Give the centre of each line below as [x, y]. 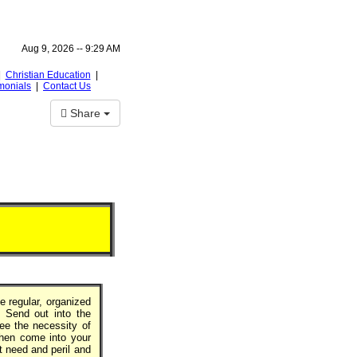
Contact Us [67, 86]
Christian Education [48, 75]
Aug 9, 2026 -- [53, 49]
